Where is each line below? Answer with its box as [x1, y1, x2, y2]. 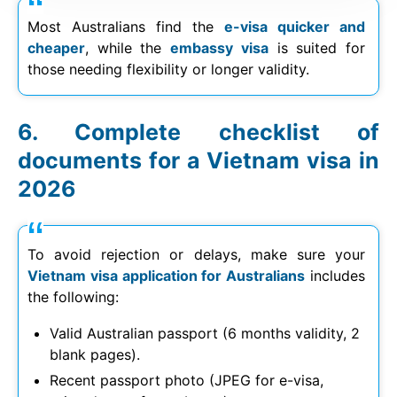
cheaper [27, 38, 85, 57]
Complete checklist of [74, 118, 380, 145]
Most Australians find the [27, 17, 224, 35]
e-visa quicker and [224, 17, 365, 35]
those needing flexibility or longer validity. [27, 59, 309, 78]
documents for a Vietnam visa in [18, 146, 379, 174]
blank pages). [50, 345, 140, 363]
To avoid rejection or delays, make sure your [27, 245, 365, 263]
